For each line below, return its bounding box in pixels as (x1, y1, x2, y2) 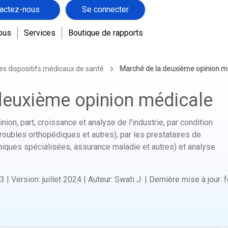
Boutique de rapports (68, 27, 143, 38)
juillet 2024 (42, 175, 81, 184)
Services (23, 27, 55, 38)
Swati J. (115, 175, 142, 184)
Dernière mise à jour (149, 175, 220, 184)
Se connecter (81, 4, 129, 14)
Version (11, 175, 39, 184)
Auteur (88, 175, 111, 184)
